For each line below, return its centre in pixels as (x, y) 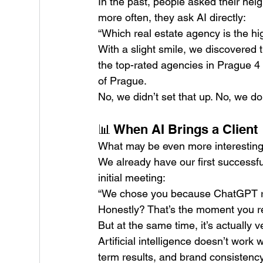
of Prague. (123, 81)
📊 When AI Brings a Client (178, 129)
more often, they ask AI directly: (172, 18)
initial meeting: (132, 178)
